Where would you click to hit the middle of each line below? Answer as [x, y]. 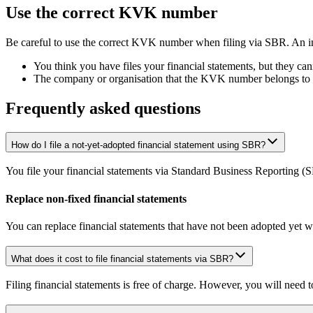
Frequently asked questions [103, 108]
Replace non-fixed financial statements [96, 198]
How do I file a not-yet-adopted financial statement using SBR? [138, 145]
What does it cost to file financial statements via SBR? [122, 259]
